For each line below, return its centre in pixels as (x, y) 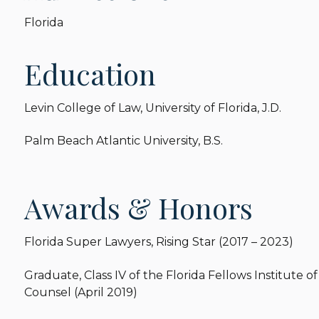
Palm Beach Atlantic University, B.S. (124, 141)
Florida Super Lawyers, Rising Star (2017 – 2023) (159, 242)
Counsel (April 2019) (81, 292)
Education (90, 73)
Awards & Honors (139, 208)
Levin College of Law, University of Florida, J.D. (153, 108)
